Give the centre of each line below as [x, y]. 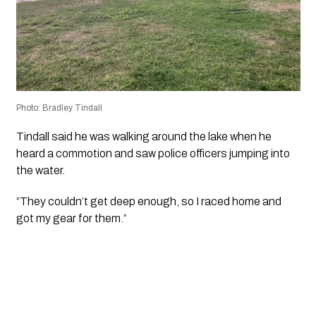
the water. [40, 170]
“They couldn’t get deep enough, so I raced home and [148, 201]
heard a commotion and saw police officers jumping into [153, 153]
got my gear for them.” [71, 218]
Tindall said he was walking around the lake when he [144, 136]
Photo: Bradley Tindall [59, 108]
